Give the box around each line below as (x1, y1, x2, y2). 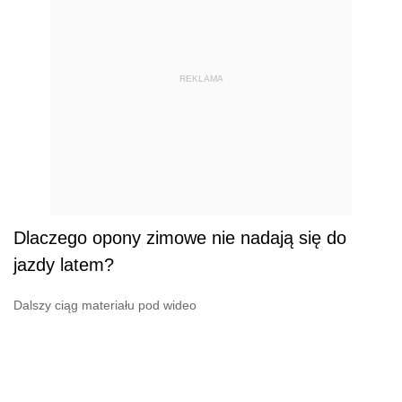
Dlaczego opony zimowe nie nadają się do (13, 228, 346, 249)
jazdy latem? (13, 255, 114, 275)
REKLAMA (179, 73, 223, 83)
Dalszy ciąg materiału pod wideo (13, 298, 197, 313)
